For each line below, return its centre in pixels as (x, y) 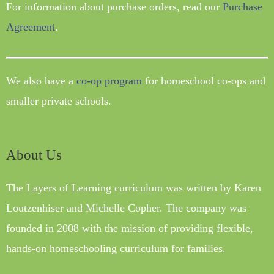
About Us (34, 155)
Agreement (31, 27)
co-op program (109, 80)
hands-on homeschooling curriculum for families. (116, 248)
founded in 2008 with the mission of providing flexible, (130, 228)
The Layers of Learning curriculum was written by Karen (134, 187)
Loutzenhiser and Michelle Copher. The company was (126, 208)
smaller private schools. (59, 101)
